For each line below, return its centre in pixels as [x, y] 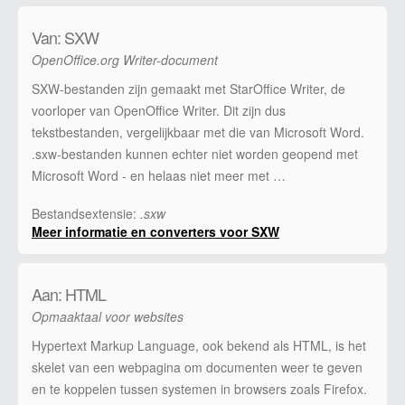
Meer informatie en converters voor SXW [155, 231]
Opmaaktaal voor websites [108, 316]
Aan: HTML [69, 293]
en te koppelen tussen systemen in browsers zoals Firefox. [199, 388]
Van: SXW [65, 37]
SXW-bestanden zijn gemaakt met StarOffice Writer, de [188, 88]
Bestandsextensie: [86, 213]
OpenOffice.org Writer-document [125, 59]
